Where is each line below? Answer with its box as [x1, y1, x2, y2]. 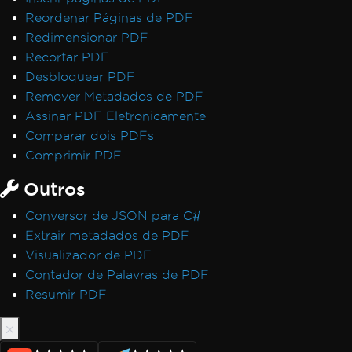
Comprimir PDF [25, 148, 122, 162]
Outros [18, 178, 86, 199]
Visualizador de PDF [25, 248, 152, 262]
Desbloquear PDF [25, 70, 135, 83]
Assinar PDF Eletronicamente [25, 109, 206, 123]
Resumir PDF [25, 288, 107, 301]
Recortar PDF [25, 50, 109, 64]
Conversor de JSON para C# [25, 209, 201, 222]
